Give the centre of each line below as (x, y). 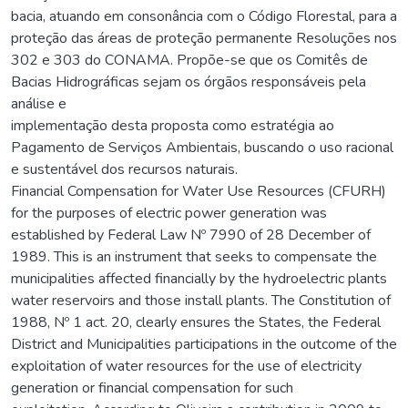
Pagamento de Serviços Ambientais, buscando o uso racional (202, 147)
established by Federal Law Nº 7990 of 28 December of (191, 235)
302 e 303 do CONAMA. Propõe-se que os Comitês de (189, 60)
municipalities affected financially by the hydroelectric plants (199, 278)
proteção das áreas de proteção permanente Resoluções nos (204, 38)
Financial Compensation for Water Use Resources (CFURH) (199, 191)
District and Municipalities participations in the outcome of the (204, 344)
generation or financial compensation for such (152, 388)
